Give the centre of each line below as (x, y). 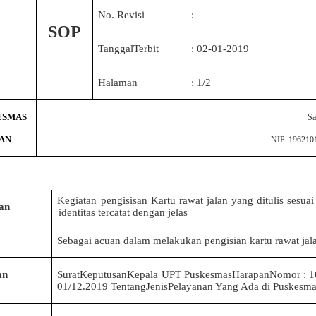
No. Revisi (122, 15)
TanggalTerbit (129, 49)
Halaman (118, 83)
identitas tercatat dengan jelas (123, 213)
